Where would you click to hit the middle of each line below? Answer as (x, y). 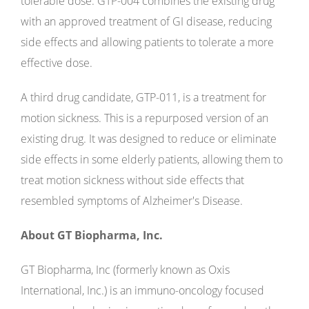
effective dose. (57, 63)
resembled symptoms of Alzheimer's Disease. (132, 201)
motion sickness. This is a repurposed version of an (144, 118)
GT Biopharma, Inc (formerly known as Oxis (125, 270)
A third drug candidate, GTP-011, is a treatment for (143, 97)
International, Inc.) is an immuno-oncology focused (142, 290)
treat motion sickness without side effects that (132, 180)
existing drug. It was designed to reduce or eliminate (149, 139)
